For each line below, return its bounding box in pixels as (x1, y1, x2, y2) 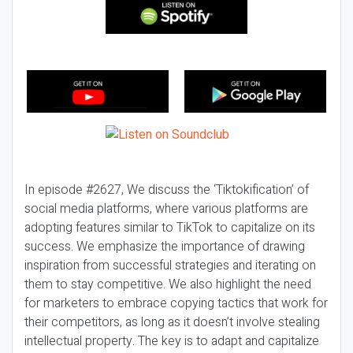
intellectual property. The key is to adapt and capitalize (24, 332, 319, 351)
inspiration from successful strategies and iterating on (24, 256, 316, 275)
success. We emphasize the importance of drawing (24, 237, 305, 256)
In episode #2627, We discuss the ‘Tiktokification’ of (24, 180, 309, 199)
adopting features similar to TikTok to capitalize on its (24, 218, 315, 237)
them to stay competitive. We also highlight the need (24, 275, 311, 294)
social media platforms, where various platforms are (24, 199, 308, 218)
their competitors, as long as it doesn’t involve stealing (24, 313, 320, 332)
